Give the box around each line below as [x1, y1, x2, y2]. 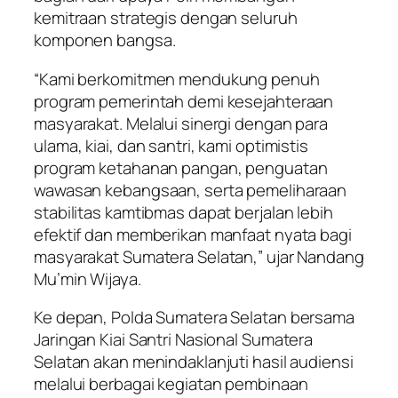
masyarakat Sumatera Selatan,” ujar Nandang [34, 244, 364, 268]
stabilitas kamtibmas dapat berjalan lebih [34, 200, 333, 224]
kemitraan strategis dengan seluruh [34, 6, 298, 30]
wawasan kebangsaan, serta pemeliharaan [34, 178, 347, 202]
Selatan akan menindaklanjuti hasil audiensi [34, 350, 354, 374]
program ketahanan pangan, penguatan [34, 155, 328, 179]
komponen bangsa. [34, 28, 176, 52]
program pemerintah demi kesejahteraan [34, 89, 334, 113]
